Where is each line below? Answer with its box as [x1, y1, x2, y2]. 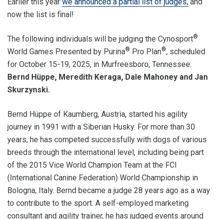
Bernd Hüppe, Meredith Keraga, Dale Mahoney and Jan [7, 72, 208, 82]
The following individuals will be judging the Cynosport [7, 34, 193, 44]
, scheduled [166, 47, 205, 56]
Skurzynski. [7, 85, 50, 94]
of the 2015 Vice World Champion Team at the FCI [7, 160, 177, 170]
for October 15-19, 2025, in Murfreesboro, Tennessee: [7, 60, 192, 69]
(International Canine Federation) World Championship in [7, 173, 198, 182]
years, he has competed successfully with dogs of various [7, 135, 207, 144]
